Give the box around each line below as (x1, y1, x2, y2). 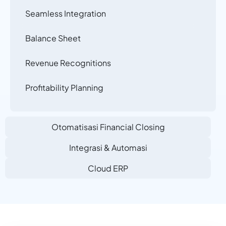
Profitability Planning (25, 82, 103, 93)
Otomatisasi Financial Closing (51, 122, 165, 133)
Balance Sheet (25, 33, 81, 44)
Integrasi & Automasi (69, 142, 147, 153)
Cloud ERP (88, 163, 128, 174)
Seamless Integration (25, 8, 106, 19)
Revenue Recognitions (25, 58, 111, 69)
